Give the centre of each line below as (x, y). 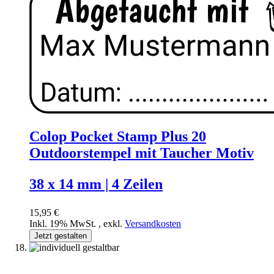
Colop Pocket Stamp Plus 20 (118, 137)
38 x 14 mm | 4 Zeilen (96, 184)
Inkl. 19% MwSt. (64, 224)
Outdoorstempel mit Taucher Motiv (142, 153)
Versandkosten (153, 224)
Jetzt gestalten (61, 236)
